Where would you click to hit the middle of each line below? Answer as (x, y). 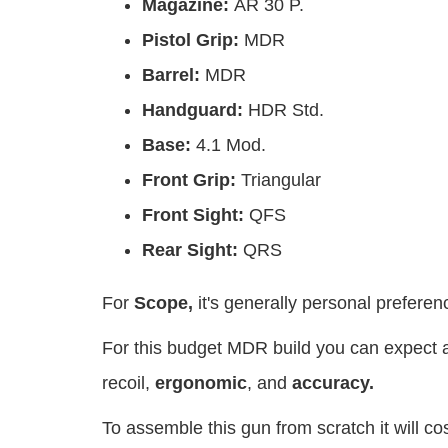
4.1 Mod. (231, 145)
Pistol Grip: (193, 40)
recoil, (128, 383)
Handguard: (195, 110)
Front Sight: (195, 215)
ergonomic (201, 383)
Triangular (281, 180)
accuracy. (333, 383)
